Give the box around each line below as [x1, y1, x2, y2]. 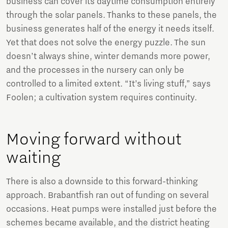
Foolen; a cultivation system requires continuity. [6, 93, 197, 103]
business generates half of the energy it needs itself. [6, 24, 214, 35]
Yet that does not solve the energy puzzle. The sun [6, 38, 206, 48]
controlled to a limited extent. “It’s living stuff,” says [6, 79, 211, 90]
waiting [6, 148, 61, 168]
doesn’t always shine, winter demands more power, [6, 51, 210, 62]
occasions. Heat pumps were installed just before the [6, 204, 217, 215]
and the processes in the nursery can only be [6, 65, 184, 76]
